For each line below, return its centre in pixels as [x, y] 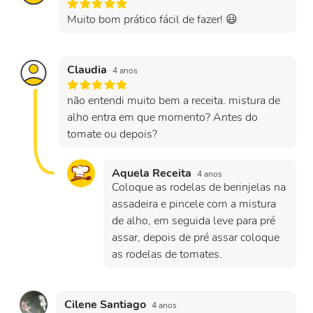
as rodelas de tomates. [167, 254]
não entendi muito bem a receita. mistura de [174, 101]
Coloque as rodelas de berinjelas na [199, 187]
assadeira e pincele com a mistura [194, 204]
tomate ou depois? [112, 134]
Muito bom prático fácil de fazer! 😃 [152, 20]
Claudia [88, 70]
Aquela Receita [153, 173]
